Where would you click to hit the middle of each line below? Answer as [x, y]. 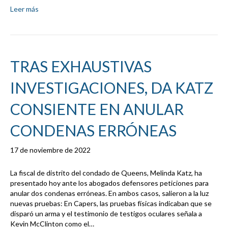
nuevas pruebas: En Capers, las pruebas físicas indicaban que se [111, 204]
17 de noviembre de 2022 [50, 150]
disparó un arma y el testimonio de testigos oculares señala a [106, 214]
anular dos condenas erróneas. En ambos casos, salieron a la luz [109, 193]
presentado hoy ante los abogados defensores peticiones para [109, 183]
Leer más [24, 9]
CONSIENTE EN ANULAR [97, 109]
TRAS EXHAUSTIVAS [81, 66]
